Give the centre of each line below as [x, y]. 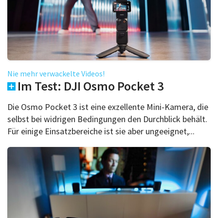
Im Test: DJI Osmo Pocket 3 [91, 86]
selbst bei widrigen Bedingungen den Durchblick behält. [107, 119]
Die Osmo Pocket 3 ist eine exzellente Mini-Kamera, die [108, 107]
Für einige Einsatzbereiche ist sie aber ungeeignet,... [101, 131]
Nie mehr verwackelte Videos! [56, 73]
